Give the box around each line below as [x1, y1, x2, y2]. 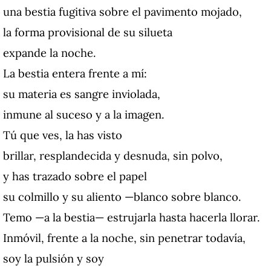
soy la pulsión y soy [3, 251, 104, 266]
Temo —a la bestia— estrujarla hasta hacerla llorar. [3, 210, 260, 225]
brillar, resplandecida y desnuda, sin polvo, [3, 148, 223, 163]
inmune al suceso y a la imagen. [3, 107, 165, 122]
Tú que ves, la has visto [3, 128, 122, 143]
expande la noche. [3, 45, 96, 60]
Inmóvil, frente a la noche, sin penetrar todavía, [3, 230, 246, 246]
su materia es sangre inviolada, [3, 87, 160, 102]
